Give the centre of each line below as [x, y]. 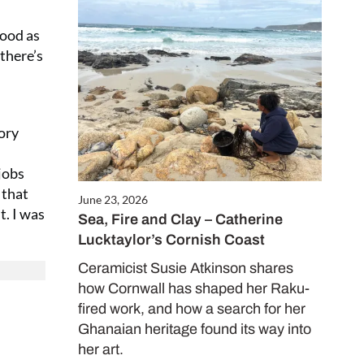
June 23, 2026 [113, 199]
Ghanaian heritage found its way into [195, 329]
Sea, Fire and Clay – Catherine [180, 219]
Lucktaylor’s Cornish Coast [171, 239]
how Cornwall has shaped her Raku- [194, 288]
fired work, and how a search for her [192, 308]
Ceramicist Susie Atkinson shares [186, 268]
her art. [101, 349]
